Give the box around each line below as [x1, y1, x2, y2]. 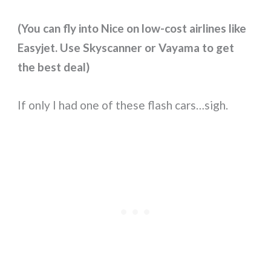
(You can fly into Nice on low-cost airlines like [18, 21, 247, 36]
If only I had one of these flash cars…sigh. [18, 97, 229, 112]
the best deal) [18, 60, 90, 74]
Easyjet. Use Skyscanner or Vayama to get [18, 41, 235, 55]
